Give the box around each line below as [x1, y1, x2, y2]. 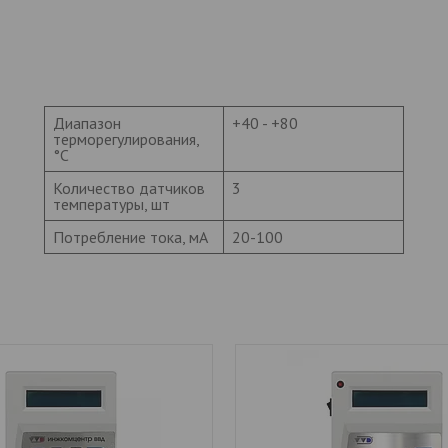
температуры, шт [53, 193, 170, 214]
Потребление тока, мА [53, 226, 208, 247]
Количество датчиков [53, 177, 205, 198]
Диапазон [53, 112, 121, 133]
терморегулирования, [53, 128, 200, 149]
